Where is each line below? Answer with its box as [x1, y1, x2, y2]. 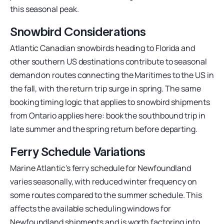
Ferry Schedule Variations [10, 144, 145, 158]
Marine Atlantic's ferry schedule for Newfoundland [10, 162, 191, 173]
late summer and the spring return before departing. [10, 123, 197, 134]
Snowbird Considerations [10, 24, 146, 38]
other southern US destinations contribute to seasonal [10, 55, 207, 67]
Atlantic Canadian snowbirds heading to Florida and [10, 42, 195, 53]
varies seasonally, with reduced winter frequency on [10, 175, 197, 187]
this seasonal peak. [10, 3, 79, 14]
